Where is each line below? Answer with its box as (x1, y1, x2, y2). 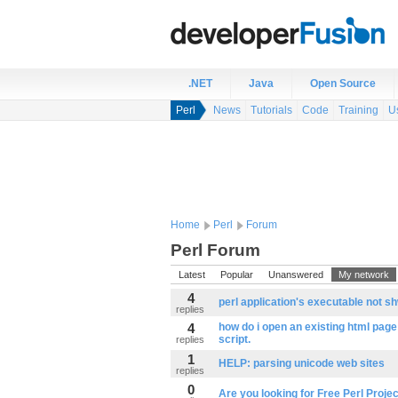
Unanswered (268, 269, 323, 280)
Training (338, 104, 378, 116)
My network (338, 269, 389, 280)
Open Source (310, 77, 376, 90)
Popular (220, 269, 253, 280)
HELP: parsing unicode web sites (219, 357, 385, 370)
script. (219, 333, 251, 346)
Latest (179, 269, 205, 280)
